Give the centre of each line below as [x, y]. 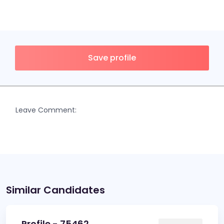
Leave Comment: [46, 110]
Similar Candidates [55, 190]
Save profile [112, 58]
